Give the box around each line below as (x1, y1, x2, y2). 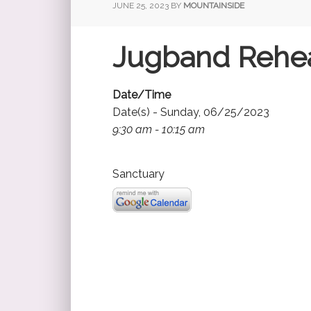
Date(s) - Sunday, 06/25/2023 (112, 105, 269, 119)
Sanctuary (112, 167, 165, 180)
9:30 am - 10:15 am (112, 122, 205, 136)
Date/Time (112, 87, 171, 101)
